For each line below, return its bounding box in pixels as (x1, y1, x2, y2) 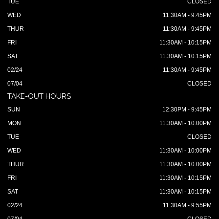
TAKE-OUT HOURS (7, 92, 71, 101)
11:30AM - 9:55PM (163, 202, 212, 209)
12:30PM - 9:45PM (162, 106, 212, 113)
